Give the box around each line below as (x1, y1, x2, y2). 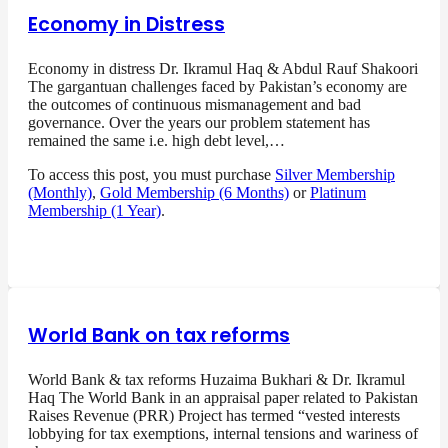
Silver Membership (275, 166, 395, 184)
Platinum (310, 184, 366, 202)
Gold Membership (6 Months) (100, 184, 289, 202)
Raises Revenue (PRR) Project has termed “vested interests (28, 407, 400, 425)
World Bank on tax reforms (28, 322, 290, 350)
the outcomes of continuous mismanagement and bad (28, 96, 361, 114)
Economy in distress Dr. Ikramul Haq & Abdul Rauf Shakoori (28, 60, 418, 78)
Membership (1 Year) (28, 202, 161, 220)
